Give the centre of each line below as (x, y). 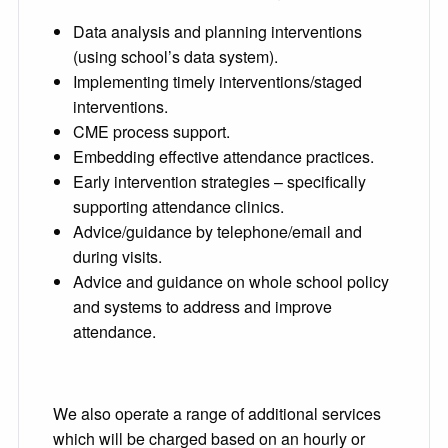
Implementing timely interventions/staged (217, 82)
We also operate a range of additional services (217, 414)
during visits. (117, 257)
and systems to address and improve (202, 307)
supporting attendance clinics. (178, 207)
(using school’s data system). (175, 57)
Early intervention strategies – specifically (219, 182)
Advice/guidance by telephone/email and (217, 232)
